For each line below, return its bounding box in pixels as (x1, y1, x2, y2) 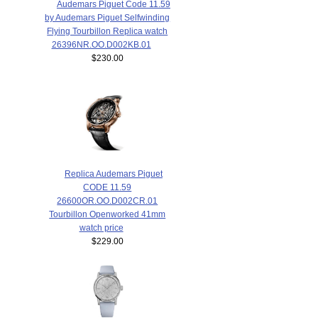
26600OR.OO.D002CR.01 (57, 195, 158, 205)
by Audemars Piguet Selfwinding (45, 12, 170, 22)
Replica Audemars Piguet (64, 168, 163, 178)
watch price (79, 222, 124, 232)
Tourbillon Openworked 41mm (49, 209, 166, 219)
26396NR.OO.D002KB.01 (51, 39, 151, 49)
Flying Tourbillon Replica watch (47, 26, 168, 35)
